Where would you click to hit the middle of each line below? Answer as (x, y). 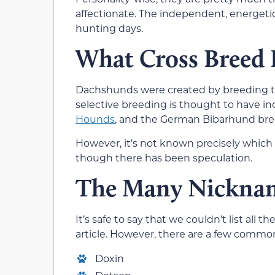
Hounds (95, 119)
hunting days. (109, 28)
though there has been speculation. (164, 157)
